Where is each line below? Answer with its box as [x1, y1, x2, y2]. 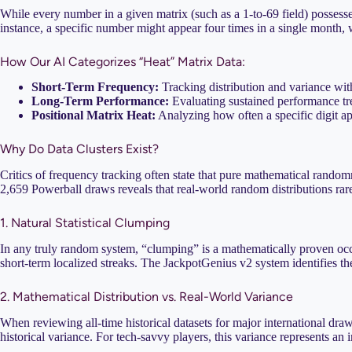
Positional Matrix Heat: [31, 108, 156, 123]
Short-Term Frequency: [31, 80, 159, 94]
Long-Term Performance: [31, 94, 169, 108]
